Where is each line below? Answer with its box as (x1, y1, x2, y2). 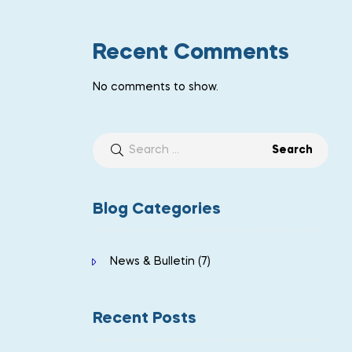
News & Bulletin (109, 255, 195, 267)
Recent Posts (93, 310, 196, 327)
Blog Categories (93, 201, 221, 218)
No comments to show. (93, 81, 218, 93)
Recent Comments (93, 42, 289, 64)
